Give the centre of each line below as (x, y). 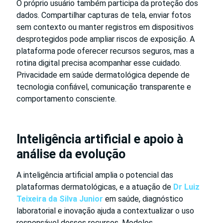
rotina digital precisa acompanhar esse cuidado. (99, 63)
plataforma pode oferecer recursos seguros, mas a (105, 51)
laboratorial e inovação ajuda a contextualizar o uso (105, 211)
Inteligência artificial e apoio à (100, 139)
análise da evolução (71, 154)
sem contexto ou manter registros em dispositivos (105, 27)
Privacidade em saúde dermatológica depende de (103, 75)
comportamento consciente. (66, 99)
